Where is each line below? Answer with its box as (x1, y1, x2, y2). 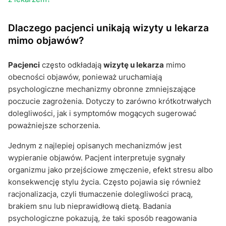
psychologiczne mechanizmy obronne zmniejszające (8, 84, 196, 94)
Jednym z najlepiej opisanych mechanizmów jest (8, 140, 182, 150)
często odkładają (40, 60, 103, 70)
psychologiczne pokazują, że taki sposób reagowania (8, 213, 197, 223)
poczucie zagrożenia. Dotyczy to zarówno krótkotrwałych (8, 96, 211, 106)
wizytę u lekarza (103, 60, 164, 70)
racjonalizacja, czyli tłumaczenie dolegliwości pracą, (8, 189, 193, 199)
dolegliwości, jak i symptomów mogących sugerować (8, 108, 196, 118)
